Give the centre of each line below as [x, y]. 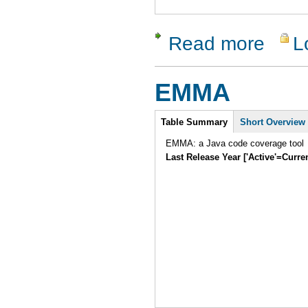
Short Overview [273, 122]
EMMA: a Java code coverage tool [235, 144]
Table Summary [195, 122]
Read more [217, 43]
